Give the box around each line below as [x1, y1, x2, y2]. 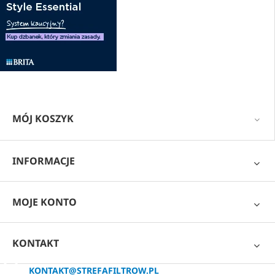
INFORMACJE [12, 153, 75, 168]
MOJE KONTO [12, 195, 77, 209]
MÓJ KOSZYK [12, 111, 74, 125]
